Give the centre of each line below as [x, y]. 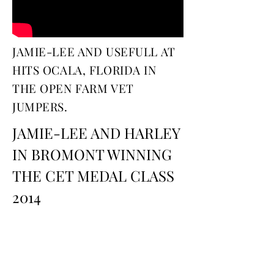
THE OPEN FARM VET [73, 88]
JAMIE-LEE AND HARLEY [96, 133]
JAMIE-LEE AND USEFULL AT [94, 51]
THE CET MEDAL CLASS [93, 176]
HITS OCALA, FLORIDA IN [84, 70]
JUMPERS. [40, 106]
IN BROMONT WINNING [92, 154]
